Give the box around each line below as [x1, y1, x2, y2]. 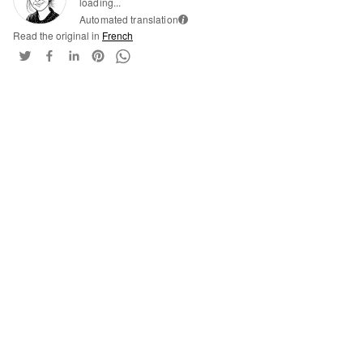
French [102, 28, 133, 42]
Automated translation [79, 12, 178, 26]
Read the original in [13, 28, 102, 42]
